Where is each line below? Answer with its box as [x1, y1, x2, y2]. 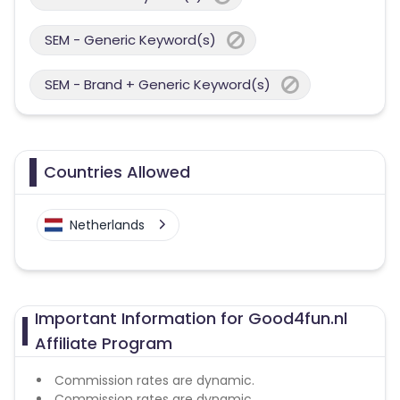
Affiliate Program [35, 332, 173, 354]
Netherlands [70, 216, 145, 234]
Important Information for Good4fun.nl [35, 307, 348, 329]
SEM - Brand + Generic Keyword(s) [45, 75, 271, 94]
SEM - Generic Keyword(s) [45, 30, 216, 49]
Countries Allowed [44, 161, 190, 183]
